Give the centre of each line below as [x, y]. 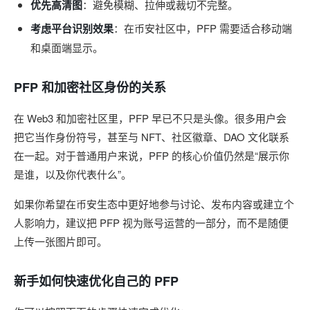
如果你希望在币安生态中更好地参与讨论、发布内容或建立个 [154, 204]
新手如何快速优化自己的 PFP [96, 281]
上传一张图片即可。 [61, 241]
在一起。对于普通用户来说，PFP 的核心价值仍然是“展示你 [152, 155]
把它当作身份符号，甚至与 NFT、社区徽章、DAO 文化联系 [152, 137]
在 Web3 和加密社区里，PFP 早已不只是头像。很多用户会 [150, 118]
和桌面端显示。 [67, 47]
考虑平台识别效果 [72, 28]
